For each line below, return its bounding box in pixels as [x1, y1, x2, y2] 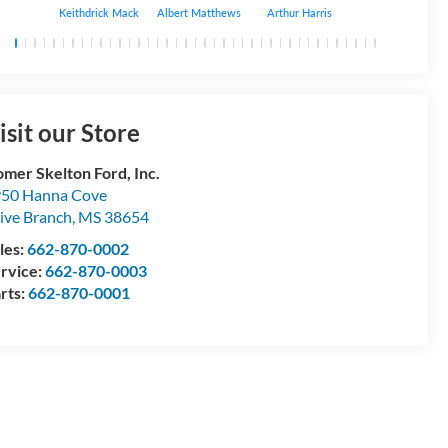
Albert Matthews [157, 5, 242, 19]
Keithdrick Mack [59, 5, 140, 19]
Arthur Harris [266, 5, 332, 19]
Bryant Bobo [368, 5, 430, 19]
